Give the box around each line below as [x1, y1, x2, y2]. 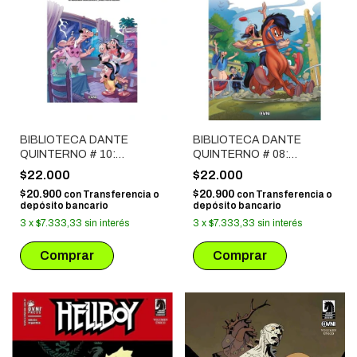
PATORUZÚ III [192, 162, 265, 175]
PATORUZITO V [20, 162, 103, 175]
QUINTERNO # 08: [192, 147, 288, 160]
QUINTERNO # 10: [20, 147, 116, 160]
